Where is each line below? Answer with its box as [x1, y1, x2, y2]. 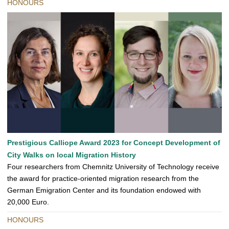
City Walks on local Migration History [7, 151, 136, 159]
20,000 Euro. [7, 198, 49, 207]
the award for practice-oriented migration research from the [7, 174, 199, 183]
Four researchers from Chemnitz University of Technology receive [7, 163, 219, 171]
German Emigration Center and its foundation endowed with [7, 186, 201, 195]
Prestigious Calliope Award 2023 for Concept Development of [7, 139, 220, 147]
